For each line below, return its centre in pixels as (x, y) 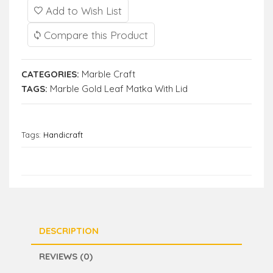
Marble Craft (108, 74)
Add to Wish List (82, 10)
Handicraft (63, 134)
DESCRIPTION (69, 230)
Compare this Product (94, 35)
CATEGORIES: (50, 74)
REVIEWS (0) (66, 256)
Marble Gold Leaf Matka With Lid (119, 88)
